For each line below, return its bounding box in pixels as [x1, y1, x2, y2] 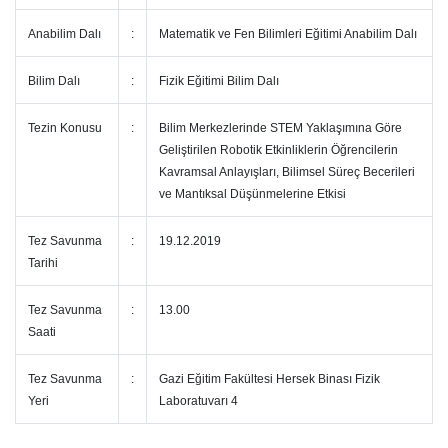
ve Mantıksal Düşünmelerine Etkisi [159, 187, 346, 201]
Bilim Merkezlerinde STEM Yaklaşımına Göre [159, 121, 402, 135]
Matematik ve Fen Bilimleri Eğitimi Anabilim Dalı [159, 27, 417, 41]
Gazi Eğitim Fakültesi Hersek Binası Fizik [159, 372, 380, 386]
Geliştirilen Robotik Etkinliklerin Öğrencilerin [159, 143, 398, 157]
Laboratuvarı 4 [159, 394, 241, 408]
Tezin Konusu [28, 121, 105, 135]
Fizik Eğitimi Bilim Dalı [159, 74, 285, 88]
